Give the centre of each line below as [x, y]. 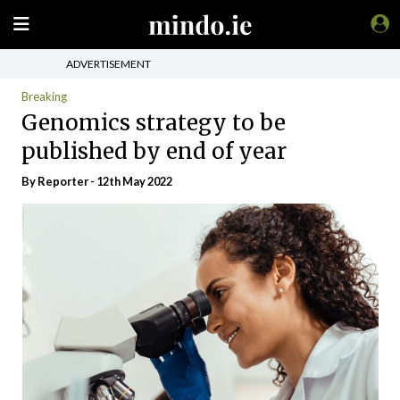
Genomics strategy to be [154, 122]
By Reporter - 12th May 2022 [97, 181]
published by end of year [154, 151]
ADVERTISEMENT [108, 63]
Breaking [44, 96]
